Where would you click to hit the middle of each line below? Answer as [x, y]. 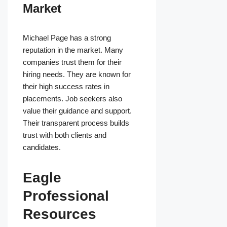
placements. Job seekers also [72, 99]
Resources [60, 214]
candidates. [42, 147]
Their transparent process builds [76, 123]
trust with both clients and [65, 135]
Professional [66, 196]
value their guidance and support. [77, 111]
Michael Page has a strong [67, 38]
